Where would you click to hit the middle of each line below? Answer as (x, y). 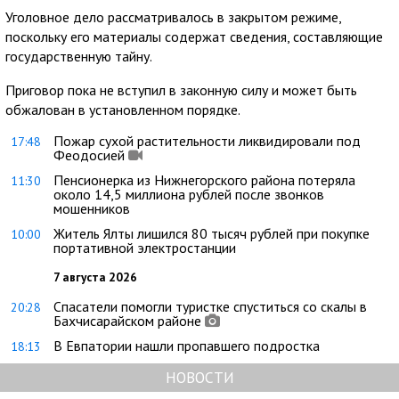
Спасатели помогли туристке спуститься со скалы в (210, 306)
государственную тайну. (79, 56)
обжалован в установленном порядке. (123, 110)
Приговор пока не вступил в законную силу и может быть (181, 90)
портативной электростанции (145, 248)
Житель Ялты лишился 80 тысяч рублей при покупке (212, 233)
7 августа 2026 (95, 277)
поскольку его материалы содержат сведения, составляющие (194, 37)
